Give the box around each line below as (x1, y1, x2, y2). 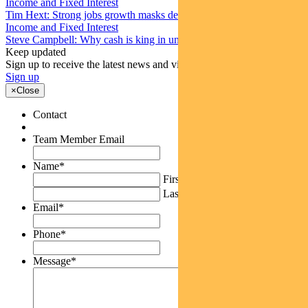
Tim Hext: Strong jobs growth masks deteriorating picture (5, 8, 254, 21)
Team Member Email (33, 133, 124, 145)
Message (33, 254, 71, 267)
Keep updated (5, 45, 66, 58)
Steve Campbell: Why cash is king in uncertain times (5, 33, 234, 45)
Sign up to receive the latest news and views (5, 58, 197, 70)
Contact (33, 108, 67, 120)
